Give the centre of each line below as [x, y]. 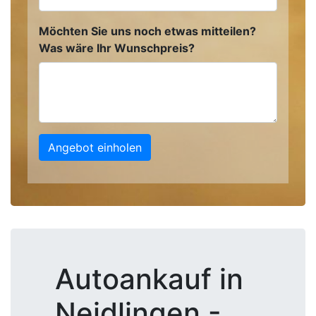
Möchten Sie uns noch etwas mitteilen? [147, 31]
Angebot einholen [95, 147]
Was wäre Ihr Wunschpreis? [117, 48]
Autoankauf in [149, 279]
